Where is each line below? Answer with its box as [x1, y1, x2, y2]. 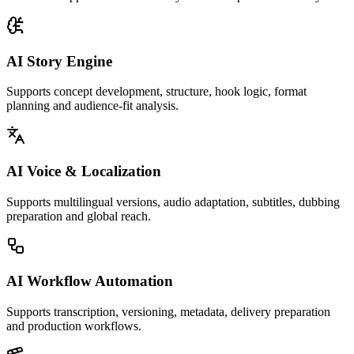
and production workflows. [6, 319, 141, 333]
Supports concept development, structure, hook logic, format [6, 85, 307, 99]
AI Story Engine [6, 52, 112, 70]
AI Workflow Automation [6, 273, 173, 290]
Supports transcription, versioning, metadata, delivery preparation [6, 305, 330, 319]
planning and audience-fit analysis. [6, 99, 179, 113]
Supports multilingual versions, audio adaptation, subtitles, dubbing [6, 194, 340, 209]
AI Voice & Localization [6, 163, 161, 180]
